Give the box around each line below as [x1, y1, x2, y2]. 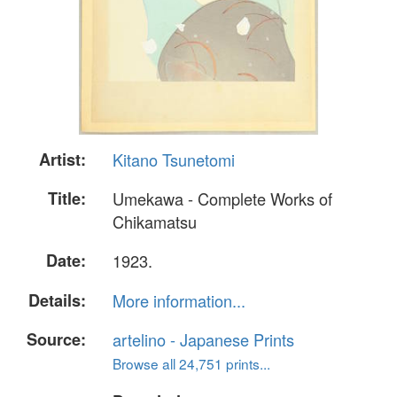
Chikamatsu [113, 210, 197, 234]
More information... [113, 288, 245, 312]
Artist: [39, 148, 86, 171]
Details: [28, 288, 86, 312]
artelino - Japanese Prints [113, 327, 294, 351]
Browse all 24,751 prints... [113, 353, 270, 373]
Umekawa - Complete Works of [113, 187, 332, 211]
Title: [48, 187, 86, 211]
